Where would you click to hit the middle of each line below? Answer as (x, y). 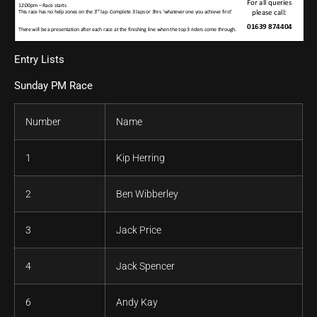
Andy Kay (137, 302)
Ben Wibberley (147, 194)
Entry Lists (39, 60)
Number (43, 122)
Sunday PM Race (53, 85)
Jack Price (139, 230)
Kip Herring (140, 158)
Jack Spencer (145, 266)
